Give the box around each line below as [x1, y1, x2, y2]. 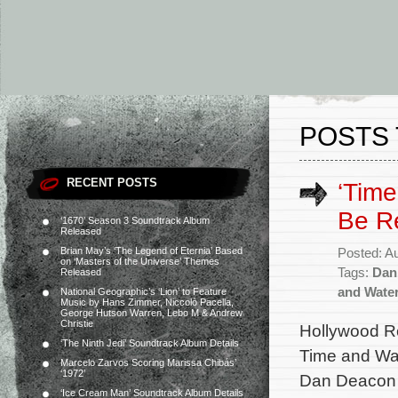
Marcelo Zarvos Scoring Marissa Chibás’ [60, 357, 236, 368]
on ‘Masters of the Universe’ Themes [60, 256, 219, 267]
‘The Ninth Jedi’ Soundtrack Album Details [60, 338, 239, 348]
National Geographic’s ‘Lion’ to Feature [60, 286, 227, 297]
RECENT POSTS [67, 176, 157, 189]
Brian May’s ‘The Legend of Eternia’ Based [60, 245, 243, 256]
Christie [60, 318, 93, 329]
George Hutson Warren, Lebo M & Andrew [60, 307, 243, 318]
